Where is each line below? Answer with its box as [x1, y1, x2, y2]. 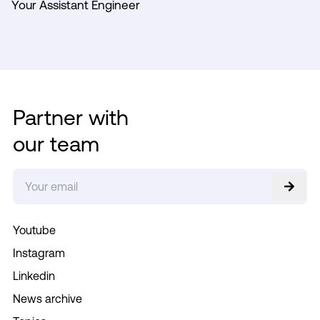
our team [12, 131, 99, 156]
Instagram [12, 246, 65, 259]
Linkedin [12, 269, 55, 282]
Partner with [12, 104, 129, 129]
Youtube [12, 223, 56, 236]
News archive [12, 291, 82, 305]
